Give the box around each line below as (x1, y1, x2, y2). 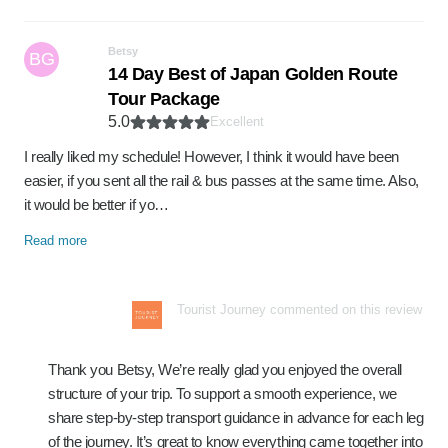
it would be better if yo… (24, 196, 169, 213)
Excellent (210, 114, 264, 129)
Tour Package (108, 89, 220, 109)
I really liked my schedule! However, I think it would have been (24, 148, 399, 165)
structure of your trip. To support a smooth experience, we (48, 385, 397, 402)
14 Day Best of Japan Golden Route (108, 64, 398, 84)
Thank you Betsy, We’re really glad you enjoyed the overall (48, 361, 402, 378)
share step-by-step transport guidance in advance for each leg (48, 409, 424, 426)
